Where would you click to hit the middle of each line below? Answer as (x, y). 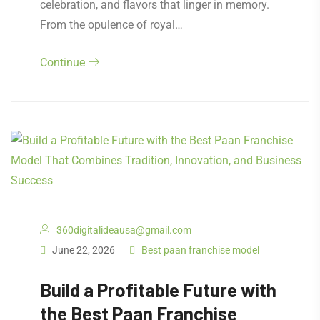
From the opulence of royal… (111, 25)
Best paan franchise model (200, 250)
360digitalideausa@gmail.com (124, 230)
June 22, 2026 (82, 250)
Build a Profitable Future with (158, 290)
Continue (64, 63)
